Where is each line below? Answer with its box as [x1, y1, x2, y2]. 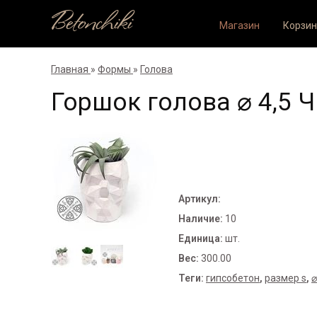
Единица [178, 233, 220, 244]
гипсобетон [206, 272, 260, 284]
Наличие [178, 213, 220, 224]
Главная [51, 64, 88, 75]
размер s [265, 272, 306, 284]
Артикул [178, 193, 218, 204]
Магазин [219, 20, 260, 31]
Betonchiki [51, 4, 132, 43]
